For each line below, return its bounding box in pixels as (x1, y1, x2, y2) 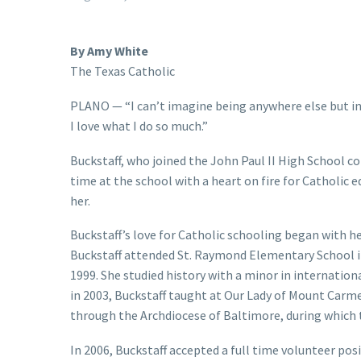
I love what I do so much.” (70, 117, 208, 134)
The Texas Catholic (70, 63, 175, 80)
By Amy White (70, 43, 148, 60)
